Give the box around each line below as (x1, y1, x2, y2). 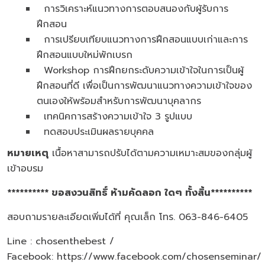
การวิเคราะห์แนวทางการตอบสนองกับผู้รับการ (37, 2, 228, 16)
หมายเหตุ (7, 146, 49, 160)
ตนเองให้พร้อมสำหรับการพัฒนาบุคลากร (37, 94, 201, 108)
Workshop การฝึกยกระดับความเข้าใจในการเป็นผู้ (37, 63, 244, 77)
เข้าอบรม (7, 161, 43, 176)
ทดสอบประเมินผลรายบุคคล (37, 125, 154, 139)
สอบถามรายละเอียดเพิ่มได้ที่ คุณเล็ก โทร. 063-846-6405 (7, 210, 248, 224)
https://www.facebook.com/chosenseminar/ (57, 250, 261, 264)
